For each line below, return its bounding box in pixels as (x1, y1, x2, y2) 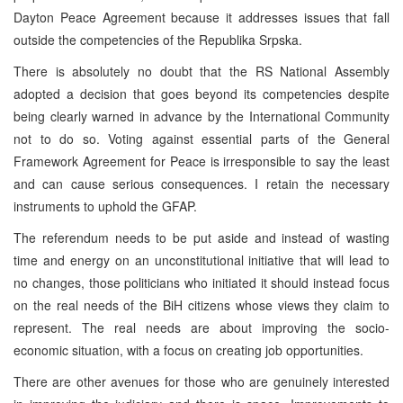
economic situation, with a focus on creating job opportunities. (13, 340, 363, 359)
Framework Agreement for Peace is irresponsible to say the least (13, 151, 390, 170)
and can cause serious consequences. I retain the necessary (13, 174, 390, 193)
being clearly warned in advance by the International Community (13, 106, 390, 125)
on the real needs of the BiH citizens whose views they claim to (13, 295, 390, 314)
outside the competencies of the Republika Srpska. (13, 30, 302, 49)
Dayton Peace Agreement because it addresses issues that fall (13, 7, 390, 26)
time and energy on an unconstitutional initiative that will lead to (13, 250, 390, 269)
